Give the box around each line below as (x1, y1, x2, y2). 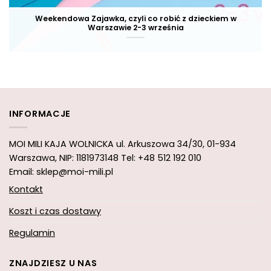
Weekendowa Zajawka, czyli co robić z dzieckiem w (34, 13, 237, 24)
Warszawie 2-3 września (87, 22, 184, 33)
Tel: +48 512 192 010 (121, 151, 201, 164)
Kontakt (9, 183, 43, 195)
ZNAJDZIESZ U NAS (9, 257, 97, 270)
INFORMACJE (9, 107, 71, 120)
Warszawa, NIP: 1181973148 (9, 151, 119, 164)
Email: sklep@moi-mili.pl (9, 165, 113, 178)
